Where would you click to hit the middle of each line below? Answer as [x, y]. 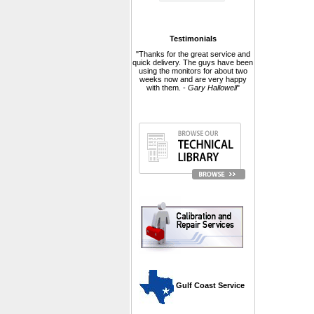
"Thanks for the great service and [193, 54]
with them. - [167, 88]
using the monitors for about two [193, 71]
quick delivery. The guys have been [193, 62]
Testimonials [193, 39]
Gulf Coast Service [209, 286]
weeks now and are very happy [193, 79]
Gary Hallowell [212, 88]
